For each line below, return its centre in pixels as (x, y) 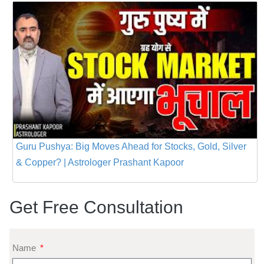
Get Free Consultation (96, 207)
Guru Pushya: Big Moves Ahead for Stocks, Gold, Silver (131, 147)
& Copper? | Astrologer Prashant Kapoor (100, 163)
